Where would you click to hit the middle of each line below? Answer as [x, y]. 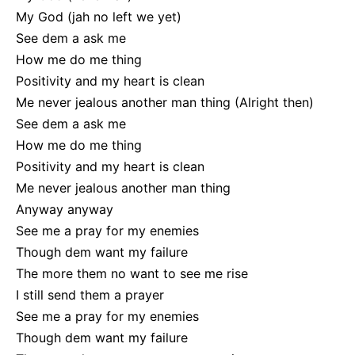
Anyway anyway [65, 210]
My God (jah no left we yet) [99, 17]
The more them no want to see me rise [132, 274]
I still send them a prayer [90, 295]
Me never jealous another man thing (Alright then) [165, 103]
